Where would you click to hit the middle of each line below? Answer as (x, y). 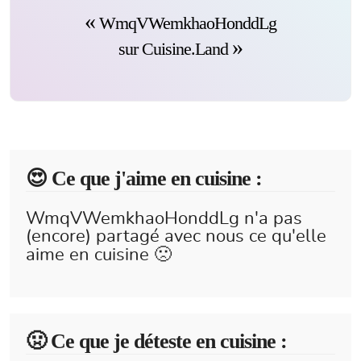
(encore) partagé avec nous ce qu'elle (176, 236)
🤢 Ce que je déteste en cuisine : (156, 341)
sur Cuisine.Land (175, 49)
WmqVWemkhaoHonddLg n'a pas (164, 218)
